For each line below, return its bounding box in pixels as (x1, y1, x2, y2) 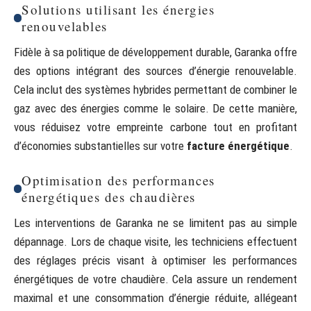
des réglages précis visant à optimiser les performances (14, 253, 297, 267)
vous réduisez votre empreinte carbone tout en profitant (14, 120, 297, 134)
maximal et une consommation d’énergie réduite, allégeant (14, 291, 297, 305)
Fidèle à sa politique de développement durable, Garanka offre (14, 45, 297, 59)
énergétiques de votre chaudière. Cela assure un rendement (14, 272, 297, 286)
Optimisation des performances (22, 171, 215, 189)
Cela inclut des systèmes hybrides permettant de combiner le (14, 83, 297, 96)
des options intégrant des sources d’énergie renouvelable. (14, 64, 297, 78)
